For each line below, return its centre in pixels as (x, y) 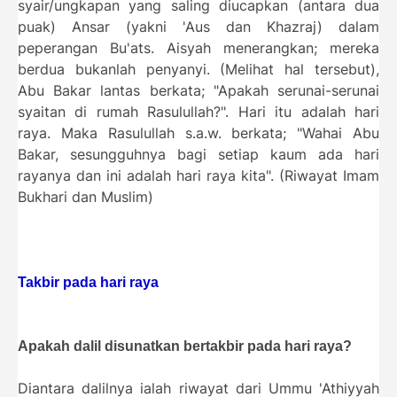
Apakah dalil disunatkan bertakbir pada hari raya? (185, 346)
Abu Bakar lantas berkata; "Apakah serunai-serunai (198, 90)
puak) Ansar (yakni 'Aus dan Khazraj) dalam (198, 27)
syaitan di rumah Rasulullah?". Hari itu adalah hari (198, 112)
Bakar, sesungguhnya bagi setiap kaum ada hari (198, 154)
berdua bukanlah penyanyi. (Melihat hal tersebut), (198, 69)
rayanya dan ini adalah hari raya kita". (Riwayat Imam (198, 175)
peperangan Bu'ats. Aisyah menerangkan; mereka (198, 48)
